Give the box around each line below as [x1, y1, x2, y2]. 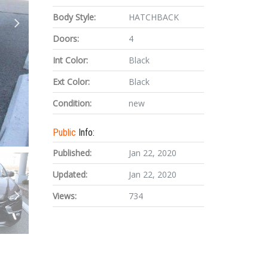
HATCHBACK [128, 11, 179, 23]
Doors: [53, 33, 80, 44]
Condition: [53, 98, 92, 109]
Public [53, 127, 79, 138]
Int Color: [53, 54, 89, 66]
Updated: [53, 169, 88, 180]
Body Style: [53, 11, 96, 23]
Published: [53, 147, 92, 159]
